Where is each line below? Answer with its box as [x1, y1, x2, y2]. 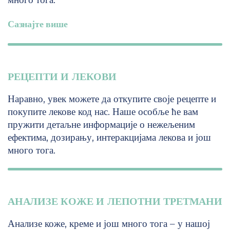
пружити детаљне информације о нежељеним [8, 119, 195, 131]
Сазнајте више [8, 18, 68, 30]
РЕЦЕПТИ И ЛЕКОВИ [8, 70, 117, 83]
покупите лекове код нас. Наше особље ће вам [8, 106, 198, 118]
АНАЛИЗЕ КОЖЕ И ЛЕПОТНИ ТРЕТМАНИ [8, 195, 222, 208]
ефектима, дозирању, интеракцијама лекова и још [8, 131, 211, 144]
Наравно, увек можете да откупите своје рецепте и [8, 93, 216, 105]
